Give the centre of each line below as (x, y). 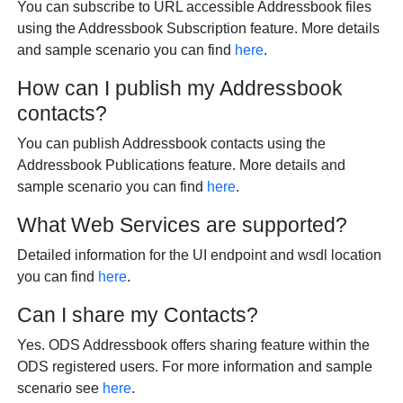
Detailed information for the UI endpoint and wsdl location (200, 255)
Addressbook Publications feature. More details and (182, 165)
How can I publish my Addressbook (180, 88)
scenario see (60, 388)
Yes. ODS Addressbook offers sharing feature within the (194, 345)
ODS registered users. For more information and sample (195, 367)
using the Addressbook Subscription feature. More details (199, 28)
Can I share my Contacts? (138, 315)
